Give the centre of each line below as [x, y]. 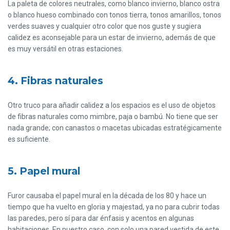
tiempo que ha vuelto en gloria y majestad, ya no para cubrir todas [114, 207]
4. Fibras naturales [55, 81]
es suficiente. [29, 139]
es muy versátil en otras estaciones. [65, 49]
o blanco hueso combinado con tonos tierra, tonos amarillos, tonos [114, 15]
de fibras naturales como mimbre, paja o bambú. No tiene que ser [113, 117]
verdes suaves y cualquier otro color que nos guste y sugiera [104, 26]
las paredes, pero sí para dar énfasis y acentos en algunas [101, 218]
